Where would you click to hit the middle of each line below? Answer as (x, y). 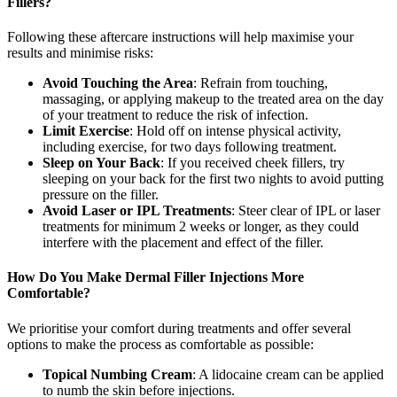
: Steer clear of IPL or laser (306, 211)
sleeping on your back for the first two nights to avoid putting (213, 179)
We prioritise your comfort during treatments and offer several (179, 328)
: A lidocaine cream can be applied (288, 374)
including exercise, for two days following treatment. (190, 147)
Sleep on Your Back (101, 163)
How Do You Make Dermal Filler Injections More (156, 277)
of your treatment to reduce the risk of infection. (175, 115)
